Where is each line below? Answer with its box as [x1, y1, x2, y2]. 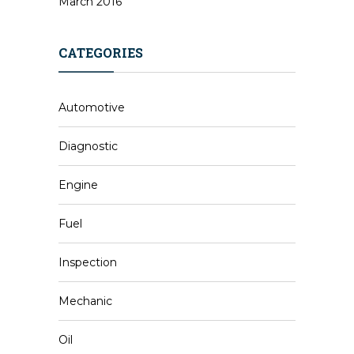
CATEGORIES [58, 44, 143, 61]
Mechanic [58, 294, 112, 308]
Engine [58, 178, 98, 192]
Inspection [58, 255, 117, 269]
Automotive [58, 100, 125, 115]
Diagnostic [58, 139, 118, 153]
